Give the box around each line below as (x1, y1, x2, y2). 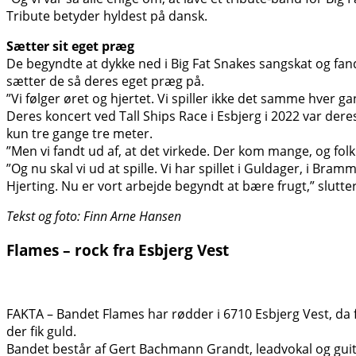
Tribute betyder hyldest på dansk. (6, 7, 207, 25)
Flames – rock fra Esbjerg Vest (6, 239, 229, 260)
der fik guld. (6, 322, 76, 340)
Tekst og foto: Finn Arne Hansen (6, 207, 181, 226)
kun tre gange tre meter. (6, 125, 153, 143)
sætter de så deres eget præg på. (6, 72, 204, 91)
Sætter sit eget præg (6, 37, 134, 56)
